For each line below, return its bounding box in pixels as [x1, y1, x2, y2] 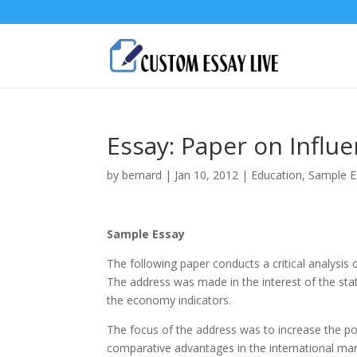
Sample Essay [107, 226, 186, 241]
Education [251, 167, 303, 182]
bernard [122, 167, 163, 182]
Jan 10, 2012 [175, 167, 239, 182]
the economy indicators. [107, 292, 232, 308]
